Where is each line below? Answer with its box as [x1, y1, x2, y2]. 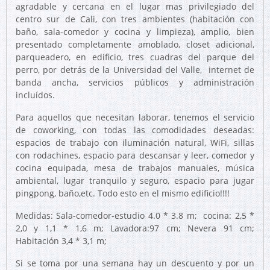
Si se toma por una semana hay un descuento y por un [16, 257, 254, 269]
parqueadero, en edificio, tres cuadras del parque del [16, 51, 254, 63]
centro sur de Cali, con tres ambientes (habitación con [16, 13, 254, 25]
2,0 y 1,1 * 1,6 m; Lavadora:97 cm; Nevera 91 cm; [16, 222, 254, 234]
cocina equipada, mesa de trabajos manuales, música [16, 162, 254, 174]
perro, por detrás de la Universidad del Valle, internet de [16, 64, 254, 75]
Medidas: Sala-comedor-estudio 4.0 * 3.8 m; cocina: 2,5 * [16, 210, 254, 221]
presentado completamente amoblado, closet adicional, [16, 39, 254, 50]
